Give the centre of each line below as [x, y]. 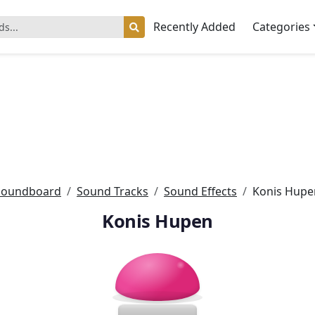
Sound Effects [200, 191]
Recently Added [194, 27]
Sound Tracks [112, 191]
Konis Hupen [157, 221]
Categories [281, 27]
